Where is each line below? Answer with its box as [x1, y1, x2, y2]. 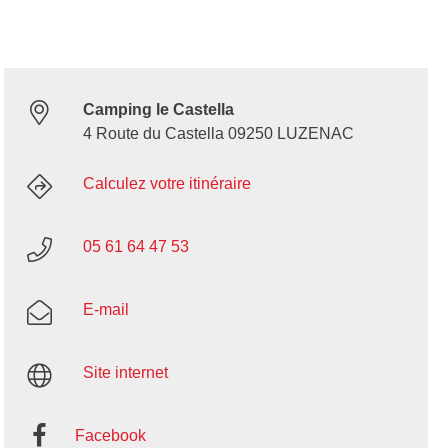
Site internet [82, 364, 168, 382]
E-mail [82, 301, 129, 319]
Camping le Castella [82, 101, 234, 119]
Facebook [74, 427, 146, 445]
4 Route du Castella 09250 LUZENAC [82, 125, 354, 143]
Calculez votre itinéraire [82, 175, 251, 193]
